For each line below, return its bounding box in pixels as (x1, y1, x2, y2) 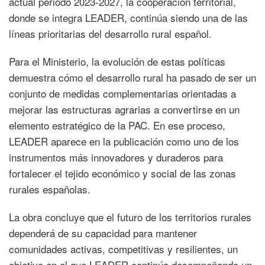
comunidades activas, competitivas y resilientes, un (9, 241, 238, 256)
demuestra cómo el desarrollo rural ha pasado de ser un (9, 69, 256, 85)
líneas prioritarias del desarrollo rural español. (9, 25, 212, 41)
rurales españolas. (9, 181, 91, 196)
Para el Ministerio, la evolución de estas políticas (9, 53, 225, 69)
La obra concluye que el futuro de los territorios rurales (9, 209, 251, 224)
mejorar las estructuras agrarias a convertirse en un (9, 101, 240, 117)
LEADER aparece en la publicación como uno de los (9, 133, 239, 148)
